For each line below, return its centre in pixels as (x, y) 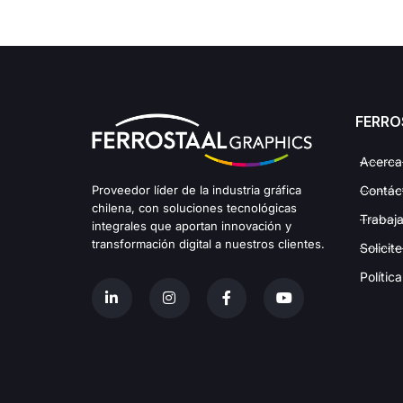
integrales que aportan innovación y (192, 225)
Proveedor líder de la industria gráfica (197, 189)
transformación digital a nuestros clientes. (208, 243)
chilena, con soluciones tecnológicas (194, 207)
